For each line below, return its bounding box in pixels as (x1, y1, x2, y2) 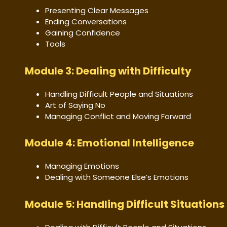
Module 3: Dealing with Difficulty (25, 63, 192, 78)
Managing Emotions (45, 161, 119, 172)
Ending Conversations (45, 16, 127, 27)
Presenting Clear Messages (45, 5, 148, 16)
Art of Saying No (45, 99, 105, 110)
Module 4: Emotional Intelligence (25, 136, 194, 150)
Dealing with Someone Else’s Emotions (45, 172, 188, 183)
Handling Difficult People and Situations (45, 88, 193, 99)
